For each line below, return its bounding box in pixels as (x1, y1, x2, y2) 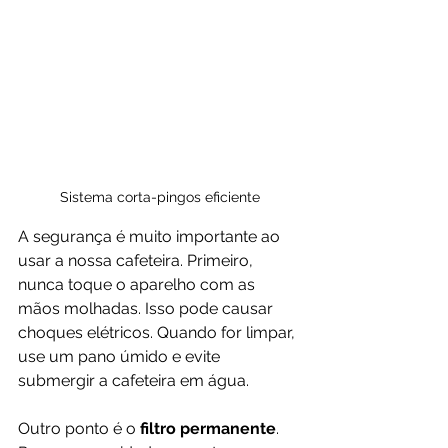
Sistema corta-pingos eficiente (60, 189, 260, 206)
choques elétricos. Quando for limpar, (18, 323, 299, 343)
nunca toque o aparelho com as (18, 275, 259, 295)
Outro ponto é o (18, 419, 140, 439)
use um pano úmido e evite (18, 347, 224, 367)
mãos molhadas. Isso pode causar (18, 299, 277, 319)
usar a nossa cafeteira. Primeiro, (18, 251, 257, 271)
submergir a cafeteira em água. (18, 371, 249, 391)
